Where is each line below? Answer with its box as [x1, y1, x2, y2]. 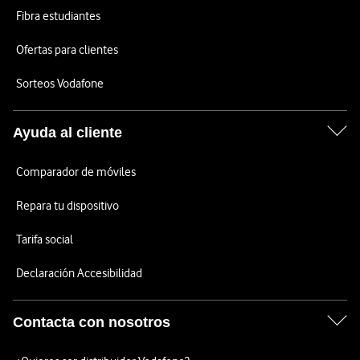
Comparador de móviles [16, 165, 136, 179]
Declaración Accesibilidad [16, 266, 142, 280]
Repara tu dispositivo [16, 198, 119, 213]
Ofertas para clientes [16, 43, 118, 57]
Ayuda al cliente [13, 125, 122, 141]
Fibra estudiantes [16, 9, 100, 23]
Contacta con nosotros [13, 314, 170, 330]
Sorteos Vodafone [16, 76, 104, 91]
